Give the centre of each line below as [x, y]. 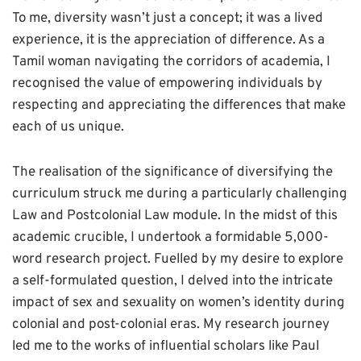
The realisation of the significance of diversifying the [172, 173]
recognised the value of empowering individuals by [167, 84]
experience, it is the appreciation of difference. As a [168, 41]
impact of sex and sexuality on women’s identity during [178, 303]
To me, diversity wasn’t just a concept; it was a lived [168, 19]
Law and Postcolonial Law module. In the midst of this [175, 216]
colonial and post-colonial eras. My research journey [171, 325]
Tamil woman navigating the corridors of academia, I [171, 62]
